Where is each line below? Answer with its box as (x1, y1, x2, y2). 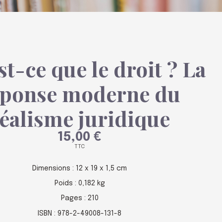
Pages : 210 (60, 195, 99, 202)
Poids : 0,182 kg (54, 180, 105, 187)
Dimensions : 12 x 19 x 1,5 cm (32, 165, 127, 172)
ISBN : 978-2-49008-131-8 (38, 210, 122, 217)
